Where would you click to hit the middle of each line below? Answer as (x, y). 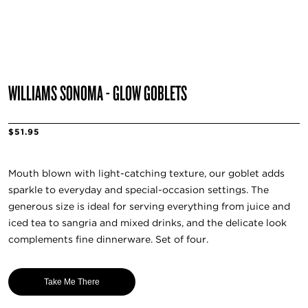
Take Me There (72, 282)
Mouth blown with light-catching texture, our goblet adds (146, 174)
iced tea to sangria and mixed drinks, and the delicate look (147, 223)
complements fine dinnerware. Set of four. (108, 240)
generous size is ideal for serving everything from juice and (149, 207)
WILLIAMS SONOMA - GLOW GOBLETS (98, 92)
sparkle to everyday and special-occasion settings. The (139, 190)
